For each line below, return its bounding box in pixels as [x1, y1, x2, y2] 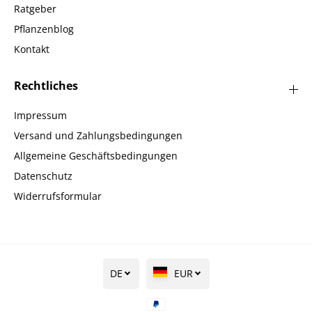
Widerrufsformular [14, 189, 102, 203]
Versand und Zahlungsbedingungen [14, 128, 182, 142]
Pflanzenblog [14, 22, 74, 36]
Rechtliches [14, 77, 78, 93]
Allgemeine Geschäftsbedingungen [14, 148, 178, 162]
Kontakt [14, 42, 49, 56]
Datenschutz [14, 169, 72, 182]
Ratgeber [14, 1, 56, 15]
